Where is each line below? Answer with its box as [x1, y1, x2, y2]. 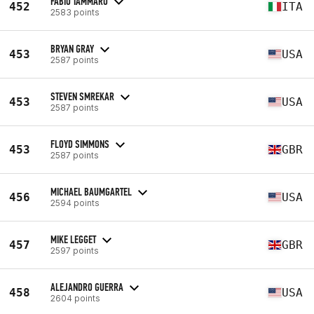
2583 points [50, 6, 100, 18]
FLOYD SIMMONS [50, 137, 109, 151]
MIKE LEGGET [50, 232, 96, 246]
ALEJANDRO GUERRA [50, 280, 123, 294]
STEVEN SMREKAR [50, 89, 114, 103]
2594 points [50, 197, 100, 208]
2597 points [50, 245, 99, 256]
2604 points [50, 292, 100, 303]
